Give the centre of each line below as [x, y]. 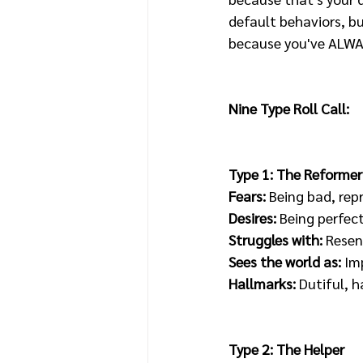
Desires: [252, 218]
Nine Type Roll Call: [289, 108]
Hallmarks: [264, 283]
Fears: [249, 196]
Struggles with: [277, 239]
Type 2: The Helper [286, 349]
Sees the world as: [285, 261]
